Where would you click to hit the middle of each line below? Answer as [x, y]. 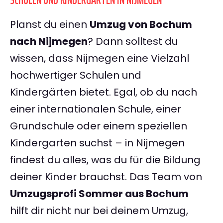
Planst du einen [50, 25]
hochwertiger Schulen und [76, 75]
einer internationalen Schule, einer [96, 109]
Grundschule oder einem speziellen [99, 126]
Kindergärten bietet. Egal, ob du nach [104, 92]
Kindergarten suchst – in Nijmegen [97, 143]
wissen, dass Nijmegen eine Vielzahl [100, 58]
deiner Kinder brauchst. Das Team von [106, 177]
